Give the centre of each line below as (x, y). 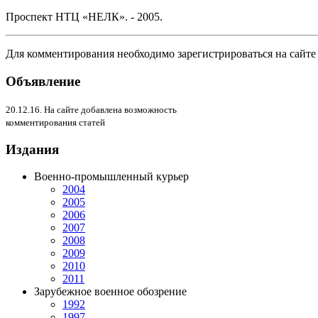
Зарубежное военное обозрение (110, 292)
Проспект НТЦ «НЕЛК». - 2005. (84, 17)
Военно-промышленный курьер (111, 177)
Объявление (43, 82)
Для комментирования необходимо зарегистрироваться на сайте (161, 54)
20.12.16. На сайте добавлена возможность (91, 109)
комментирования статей (55, 122)
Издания (32, 149)
